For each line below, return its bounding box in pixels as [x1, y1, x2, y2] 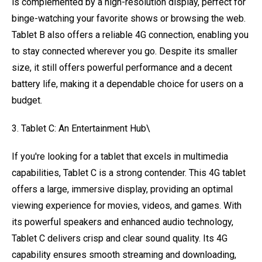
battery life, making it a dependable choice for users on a [12, 78, 243, 89]
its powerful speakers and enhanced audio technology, [12, 216, 233, 227]
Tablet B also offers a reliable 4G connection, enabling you [12, 29, 249, 40]
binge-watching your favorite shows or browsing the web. [12, 13, 246, 24]
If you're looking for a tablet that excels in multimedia [12, 151, 228, 162]
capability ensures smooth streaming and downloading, [12, 249, 236, 260]
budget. [12, 95, 42, 106]
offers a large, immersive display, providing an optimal [12, 184, 233, 195]
